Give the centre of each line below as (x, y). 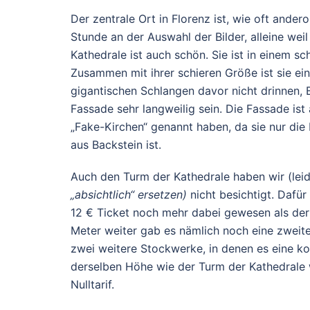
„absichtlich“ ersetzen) (129, 194)
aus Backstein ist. (116, 144)
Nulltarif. (92, 284)
